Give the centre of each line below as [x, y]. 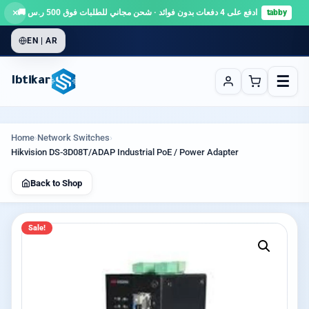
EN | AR [42, 41]
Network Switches [73, 138]
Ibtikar [31, 81]
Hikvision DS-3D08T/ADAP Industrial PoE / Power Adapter [125, 152]
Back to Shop [56, 183]
